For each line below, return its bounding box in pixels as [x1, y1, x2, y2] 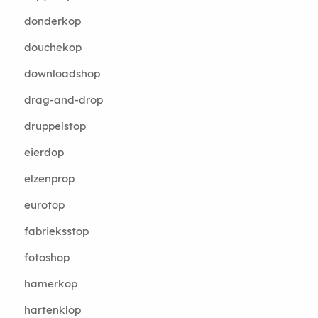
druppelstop [23, 119, 86, 133]
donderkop [23, 14, 81, 28]
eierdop [23, 146, 64, 159]
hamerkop [23, 277, 77, 290]
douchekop [23, 40, 82, 54]
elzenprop [23, 172, 75, 185]
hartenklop [23, 303, 81, 317]
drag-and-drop [23, 93, 103, 106]
